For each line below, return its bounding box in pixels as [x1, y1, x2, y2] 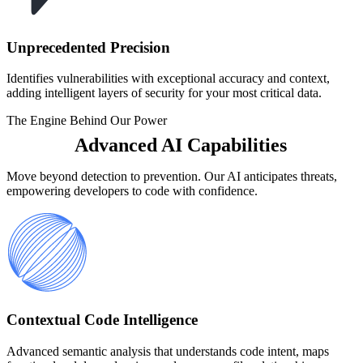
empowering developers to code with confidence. [6, 184, 258, 199]
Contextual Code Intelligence [6, 311, 198, 329]
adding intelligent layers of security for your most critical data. [6, 86, 322, 100]
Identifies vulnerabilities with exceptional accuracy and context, [6, 71, 330, 86]
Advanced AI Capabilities [75, 135, 287, 156]
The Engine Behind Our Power [6, 113, 167, 128]
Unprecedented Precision [6, 38, 170, 56]
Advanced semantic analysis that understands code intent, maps [6, 344, 329, 358]
